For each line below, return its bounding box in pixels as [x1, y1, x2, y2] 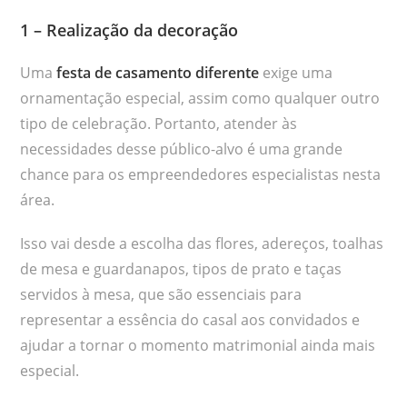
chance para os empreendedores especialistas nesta [20, 164, 382, 184]
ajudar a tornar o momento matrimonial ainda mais [20, 334, 376, 355]
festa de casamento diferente [56, 62, 260, 83]
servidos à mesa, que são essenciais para [20, 283, 303, 304]
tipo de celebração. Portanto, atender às [20, 113, 298, 134]
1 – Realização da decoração [20, 18, 239, 41]
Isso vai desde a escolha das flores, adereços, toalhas [20, 233, 384, 253]
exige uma [263, 62, 333, 83]
